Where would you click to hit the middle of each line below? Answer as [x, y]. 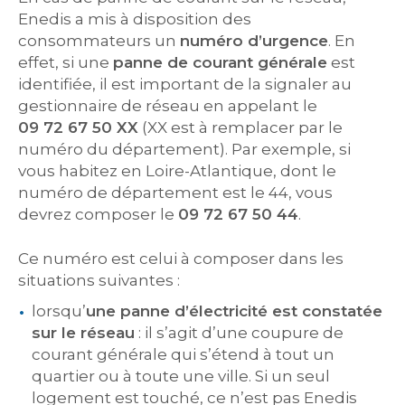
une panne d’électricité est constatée [234, 311]
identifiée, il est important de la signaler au [185, 84]
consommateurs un [99, 41]
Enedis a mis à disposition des [135, 19]
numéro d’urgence [254, 41]
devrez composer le [98, 214]
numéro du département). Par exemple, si [184, 149]
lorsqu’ [59, 311]
